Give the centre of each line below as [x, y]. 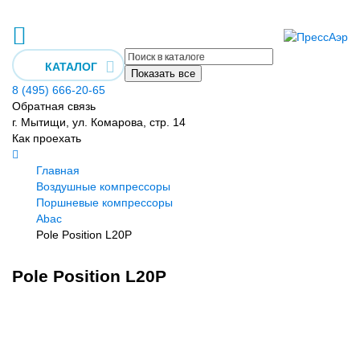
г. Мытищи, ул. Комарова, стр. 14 [99, 122]
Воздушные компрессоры [103, 186]
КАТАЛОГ [71, 67]
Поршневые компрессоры [104, 202]
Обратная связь [54, 106]
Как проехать [47, 138]
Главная [58, 170]
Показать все [163, 74]
